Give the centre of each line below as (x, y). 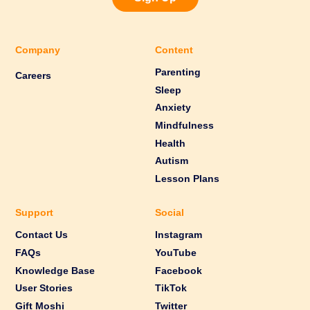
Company (38, 51)
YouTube (176, 253)
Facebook (179, 271)
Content (174, 51)
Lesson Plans (187, 179)
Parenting (178, 73)
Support (35, 213)
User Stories (44, 289)
